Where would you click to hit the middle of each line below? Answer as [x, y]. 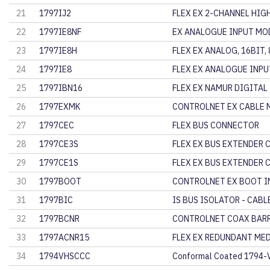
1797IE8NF [61, 32]
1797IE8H [58, 51]
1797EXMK [60, 107]
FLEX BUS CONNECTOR [215, 125]
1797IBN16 [61, 88]
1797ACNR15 [64, 237]
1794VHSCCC [65, 256]
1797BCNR [60, 219]
